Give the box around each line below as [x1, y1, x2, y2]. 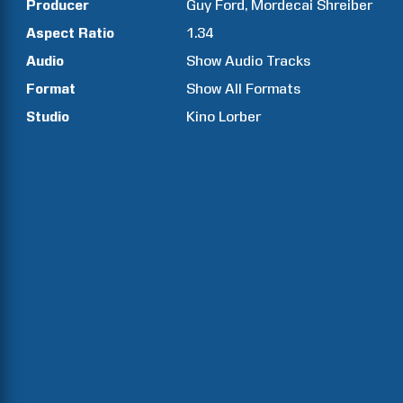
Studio [26, 108, 69, 125]
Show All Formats [186, 80, 301, 97]
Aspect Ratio [26, 24, 114, 41]
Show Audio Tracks [186, 52, 311, 69]
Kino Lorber [186, 108, 262, 125]
